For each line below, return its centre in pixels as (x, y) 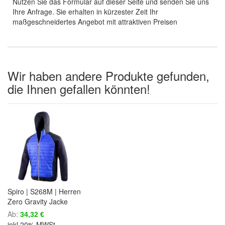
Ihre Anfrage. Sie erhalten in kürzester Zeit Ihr (85, 11)
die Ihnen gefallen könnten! (79, 88)
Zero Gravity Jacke (38, 201)
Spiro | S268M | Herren (44, 191)
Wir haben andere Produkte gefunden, (108, 75)
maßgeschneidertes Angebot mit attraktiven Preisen (95, 21)
